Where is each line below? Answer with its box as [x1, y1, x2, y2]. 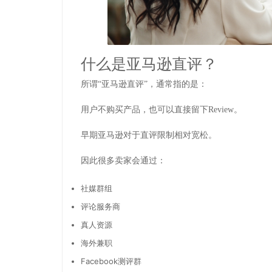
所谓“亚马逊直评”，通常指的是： [81, 80, 207, 89]
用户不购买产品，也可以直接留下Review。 [81, 105, 242, 115]
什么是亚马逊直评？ [81, 54, 217, 73]
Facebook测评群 [81, 256, 141, 267]
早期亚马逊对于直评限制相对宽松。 [81, 131, 217, 140]
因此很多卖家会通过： [81, 156, 166, 166]
